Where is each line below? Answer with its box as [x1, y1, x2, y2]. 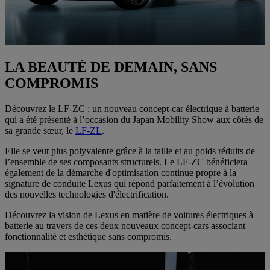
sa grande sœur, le [5, 125, 75, 136]
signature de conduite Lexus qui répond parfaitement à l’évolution [5, 178, 254, 189]
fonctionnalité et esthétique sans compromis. [5, 231, 172, 242]
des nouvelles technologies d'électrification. [5, 189, 169, 199]
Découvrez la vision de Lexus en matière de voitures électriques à [5, 209, 253, 220]
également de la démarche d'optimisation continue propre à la [5, 167, 236, 178]
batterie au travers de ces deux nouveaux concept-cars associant [5, 220, 245, 231]
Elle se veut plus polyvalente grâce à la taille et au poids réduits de [5, 145, 255, 156]
